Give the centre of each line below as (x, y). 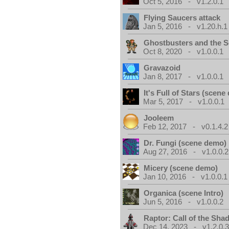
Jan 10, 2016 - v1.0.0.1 (186, 177)
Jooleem (159, 118)
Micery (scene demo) (181, 168)
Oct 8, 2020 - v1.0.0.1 (184, 51)
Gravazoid (162, 68)
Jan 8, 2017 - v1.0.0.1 (184, 76)
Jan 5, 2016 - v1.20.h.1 (186, 26)
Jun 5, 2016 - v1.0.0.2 (184, 202)
